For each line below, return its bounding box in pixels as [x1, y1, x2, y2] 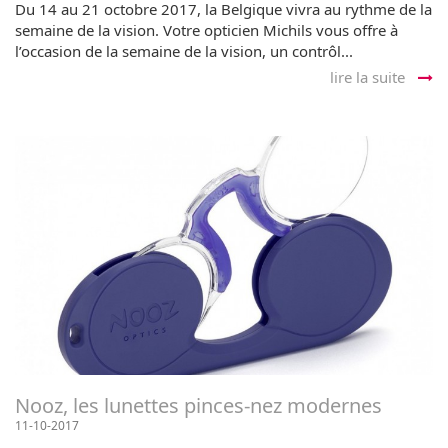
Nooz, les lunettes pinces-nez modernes [15, 391, 382, 419]
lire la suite [330, 66, 409, 87]
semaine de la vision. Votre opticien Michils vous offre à [15, 19, 398, 40]
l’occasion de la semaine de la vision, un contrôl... [15, 40, 353, 61]
